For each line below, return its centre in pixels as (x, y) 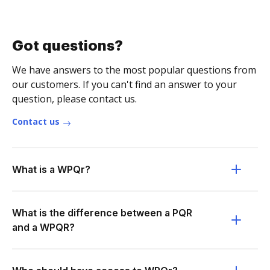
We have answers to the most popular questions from (134, 70)
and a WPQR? (43, 227)
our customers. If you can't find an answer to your (124, 84)
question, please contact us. (74, 99)
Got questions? (67, 46)
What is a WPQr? (51, 169)
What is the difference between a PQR (102, 213)
